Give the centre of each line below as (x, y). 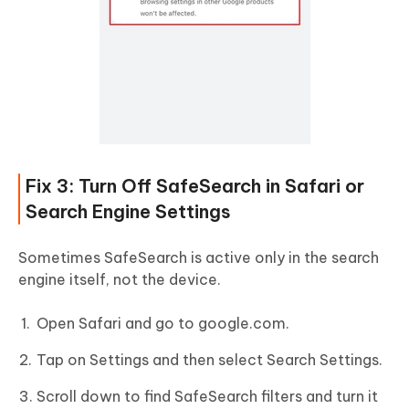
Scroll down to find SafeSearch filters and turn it (207, 397)
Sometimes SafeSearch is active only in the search (199, 258)
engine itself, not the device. (120, 280)
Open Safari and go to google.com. (163, 324)
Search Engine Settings (128, 212)
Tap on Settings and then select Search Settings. (210, 360)
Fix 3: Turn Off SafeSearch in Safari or (195, 186)
